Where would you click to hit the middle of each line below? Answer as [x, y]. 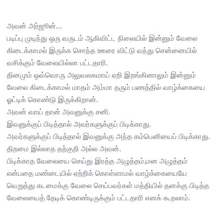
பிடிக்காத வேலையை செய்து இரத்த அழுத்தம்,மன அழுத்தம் [97, 161]
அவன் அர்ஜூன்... [34, 26]
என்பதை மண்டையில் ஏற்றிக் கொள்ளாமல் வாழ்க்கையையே [97, 173]
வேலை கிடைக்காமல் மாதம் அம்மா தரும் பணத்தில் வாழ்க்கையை [106, 87]
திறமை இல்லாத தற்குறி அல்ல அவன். [64, 149]
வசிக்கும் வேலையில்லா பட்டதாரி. [57, 63]
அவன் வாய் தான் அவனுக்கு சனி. [59, 112]
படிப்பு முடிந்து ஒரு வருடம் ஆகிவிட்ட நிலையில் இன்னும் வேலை [102, 38]
